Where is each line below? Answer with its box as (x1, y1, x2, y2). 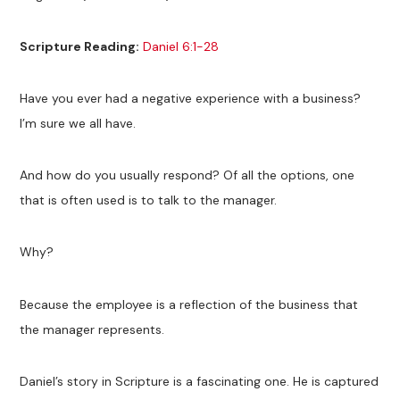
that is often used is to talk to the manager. (20, 192, 278, 209)
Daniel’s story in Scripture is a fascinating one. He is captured (20, 372, 379, 389)
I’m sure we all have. (20, 115, 137, 132)
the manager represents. (20, 321, 165, 337)
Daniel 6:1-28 (143, 38, 220, 55)
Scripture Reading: (20, 38, 140, 55)
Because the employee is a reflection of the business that (20, 296, 359, 312)
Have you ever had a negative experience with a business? (20, 90, 362, 107)
